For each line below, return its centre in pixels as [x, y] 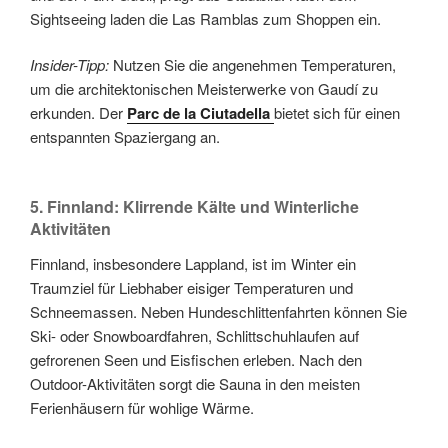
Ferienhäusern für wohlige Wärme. [142, 407]
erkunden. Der [78, 113]
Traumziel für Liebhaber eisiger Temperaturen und [191, 287]
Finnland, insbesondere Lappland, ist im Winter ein [193, 263]
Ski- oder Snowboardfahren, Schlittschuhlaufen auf [194, 335]
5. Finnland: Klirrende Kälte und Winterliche [194, 206]
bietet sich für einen [337, 113]
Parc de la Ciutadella [200, 113]
